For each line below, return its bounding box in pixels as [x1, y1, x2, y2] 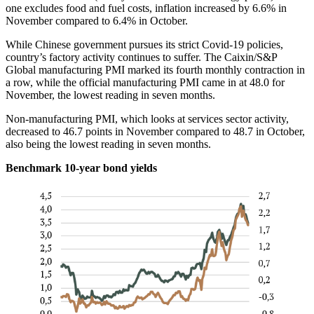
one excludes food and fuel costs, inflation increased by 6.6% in [6, 2, 287, 15]
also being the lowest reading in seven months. [6, 138, 211, 151]
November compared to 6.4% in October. [6, 15, 188, 27]
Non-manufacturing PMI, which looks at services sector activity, [6, 113, 289, 125]
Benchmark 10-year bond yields [6, 162, 157, 175]
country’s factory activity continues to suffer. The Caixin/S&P [6, 51, 277, 64]
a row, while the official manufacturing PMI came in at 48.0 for [6, 76, 285, 89]
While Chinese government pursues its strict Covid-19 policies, [6, 39, 283, 51]
